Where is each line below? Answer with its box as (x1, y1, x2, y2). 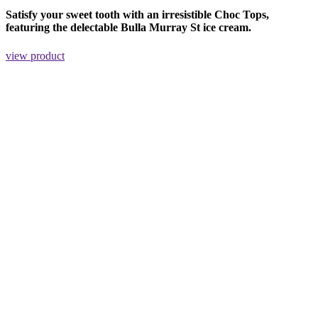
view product (6, 50, 65, 62)
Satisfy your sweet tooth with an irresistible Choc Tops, (6, 8, 269, 21)
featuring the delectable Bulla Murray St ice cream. (6, 21, 251, 33)
